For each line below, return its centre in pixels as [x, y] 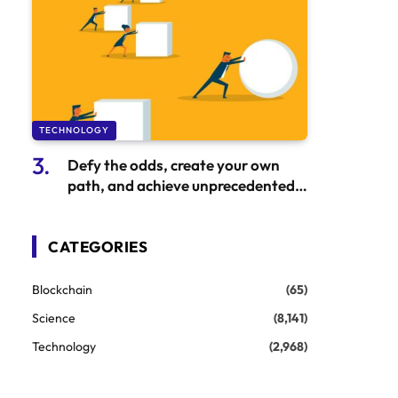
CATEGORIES [98, 246]
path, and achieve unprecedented [181, 185]
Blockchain [62, 289]
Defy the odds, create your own [174, 164]
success [93, 205]
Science [54, 318]
